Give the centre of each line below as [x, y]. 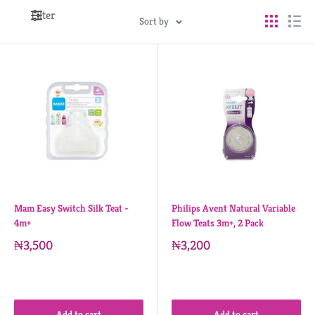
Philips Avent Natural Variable [233, 208]
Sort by [154, 21]
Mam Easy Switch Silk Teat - [71, 208]
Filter [43, 15]
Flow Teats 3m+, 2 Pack [218, 223]
